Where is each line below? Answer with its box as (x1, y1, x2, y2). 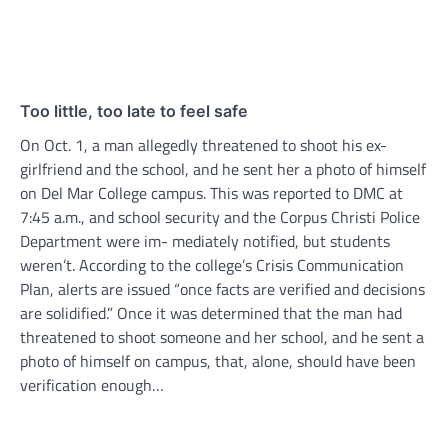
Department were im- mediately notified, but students (20, 229, 390, 254)
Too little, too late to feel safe (20, 101, 248, 122)
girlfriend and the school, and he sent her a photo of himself (20, 157, 426, 182)
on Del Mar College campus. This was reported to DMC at (20, 181, 403, 206)
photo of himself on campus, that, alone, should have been (20, 349, 416, 374)
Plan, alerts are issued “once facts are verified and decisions (20, 277, 425, 302)
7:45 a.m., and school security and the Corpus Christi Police (20, 205, 420, 230)
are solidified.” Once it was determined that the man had (20, 301, 402, 326)
